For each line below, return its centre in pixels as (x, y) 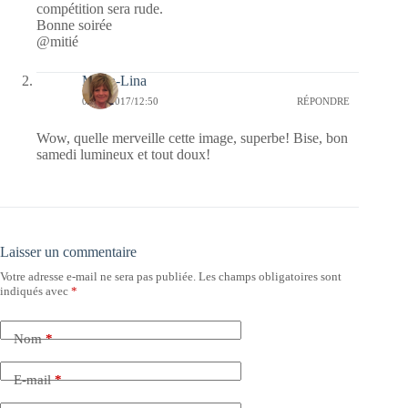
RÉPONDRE (324, 101)
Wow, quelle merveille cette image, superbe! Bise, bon (192, 138)
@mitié (57, 42)
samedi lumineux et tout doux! (123, 155)
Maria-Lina (114, 81)
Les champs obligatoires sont (270, 277)
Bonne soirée (74, 25)
